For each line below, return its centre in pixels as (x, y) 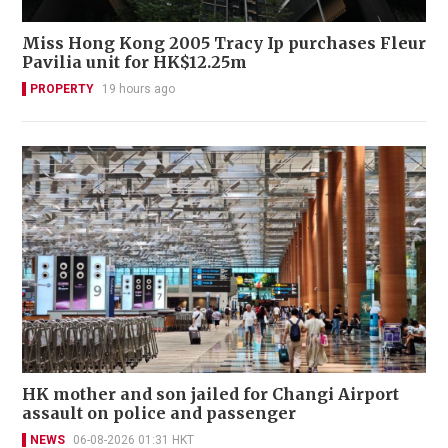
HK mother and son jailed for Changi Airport (210, 394)
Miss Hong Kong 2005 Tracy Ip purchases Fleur (224, 42)
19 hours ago (138, 88)
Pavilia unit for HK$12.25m (134, 61)
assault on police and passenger (159, 413)
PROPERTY (62, 88)
